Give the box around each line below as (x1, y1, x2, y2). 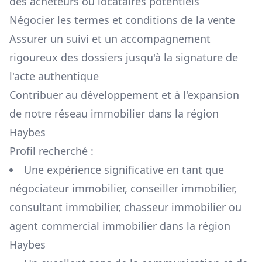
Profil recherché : (9, 144, 94, 158)
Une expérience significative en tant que (24, 163, 224, 177)
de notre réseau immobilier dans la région (9, 106, 219, 121)
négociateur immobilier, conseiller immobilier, (9, 181, 237, 196)
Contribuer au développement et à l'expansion (9, 88, 239, 102)
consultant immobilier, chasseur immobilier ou (9, 200, 242, 215)
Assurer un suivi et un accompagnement (9, 32, 211, 46)
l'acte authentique (9, 69, 99, 84)
